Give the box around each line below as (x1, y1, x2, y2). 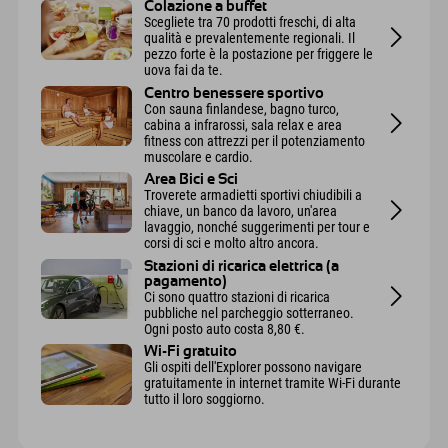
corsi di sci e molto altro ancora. (144, 235, 320, 252)
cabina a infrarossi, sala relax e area (144, 116, 343, 133)
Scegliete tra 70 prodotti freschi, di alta (144, 14, 357, 31)
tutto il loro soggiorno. (144, 391, 266, 408)
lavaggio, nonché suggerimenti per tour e (144, 219, 371, 236)
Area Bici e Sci (144, 172, 239, 188)
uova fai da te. (144, 62, 224, 79)
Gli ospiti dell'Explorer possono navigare (144, 359, 363, 376)
